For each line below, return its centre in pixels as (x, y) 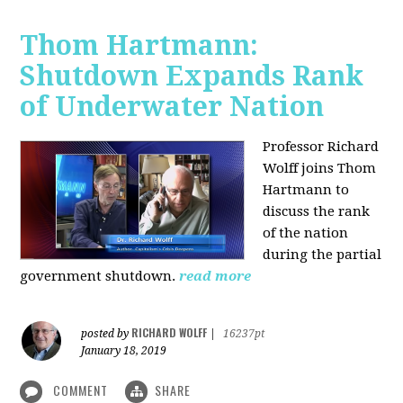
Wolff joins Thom (320, 168)
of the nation (306, 233)
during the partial (322, 254)
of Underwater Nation (172, 106)
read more (215, 276)
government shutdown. (98, 276)
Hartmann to (306, 189)
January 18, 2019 (124, 350)
